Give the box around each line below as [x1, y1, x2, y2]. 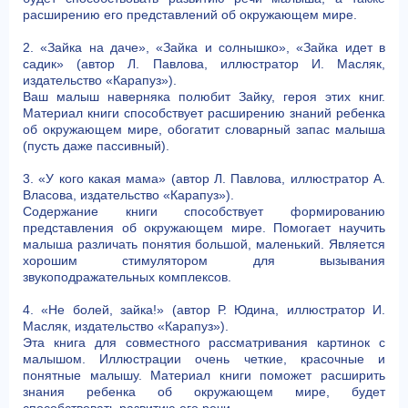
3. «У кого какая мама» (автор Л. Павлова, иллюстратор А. [23, 171, 385, 186]
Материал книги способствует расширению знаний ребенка [23, 106, 385, 120]
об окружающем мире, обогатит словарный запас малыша [23, 122, 385, 137]
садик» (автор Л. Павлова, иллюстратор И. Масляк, [23, 56, 385, 71]
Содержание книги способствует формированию [23, 204, 385, 219]
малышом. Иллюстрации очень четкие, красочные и [23, 352, 385, 366]
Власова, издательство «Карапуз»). [23, 188, 234, 202]
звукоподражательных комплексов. [23, 270, 231, 284]
